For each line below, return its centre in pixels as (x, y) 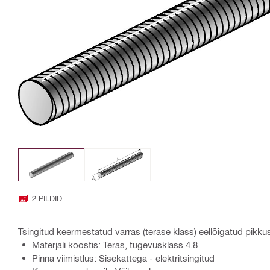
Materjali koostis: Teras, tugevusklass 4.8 (115, 245)
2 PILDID (47, 198)
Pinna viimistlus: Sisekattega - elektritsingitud (123, 258)
